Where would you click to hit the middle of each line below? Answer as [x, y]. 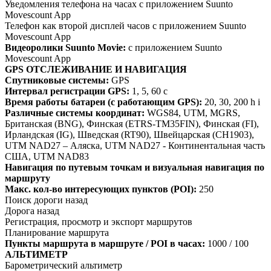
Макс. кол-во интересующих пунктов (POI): [101, 189]
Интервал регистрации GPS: [67, 91]
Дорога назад [32, 211]
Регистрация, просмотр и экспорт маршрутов [99, 222]
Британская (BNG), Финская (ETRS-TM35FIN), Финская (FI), [132, 124]
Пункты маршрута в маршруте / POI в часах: [106, 243]
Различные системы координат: [75, 113]
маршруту [28, 178]
